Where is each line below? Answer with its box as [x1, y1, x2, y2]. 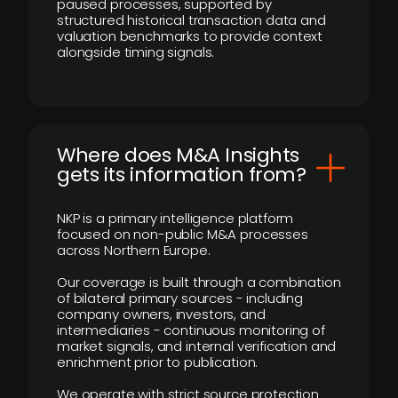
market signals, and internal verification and [57, 337, 337, 355]
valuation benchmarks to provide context [57, 27, 323, 45]
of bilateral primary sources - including [57, 289, 304, 307]
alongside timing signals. [57, 43, 215, 61]
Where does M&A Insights [57, 141, 299, 169]
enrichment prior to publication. [57, 353, 259, 371]
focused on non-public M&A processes [57, 225, 308, 243]
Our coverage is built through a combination [57, 273, 341, 291]
